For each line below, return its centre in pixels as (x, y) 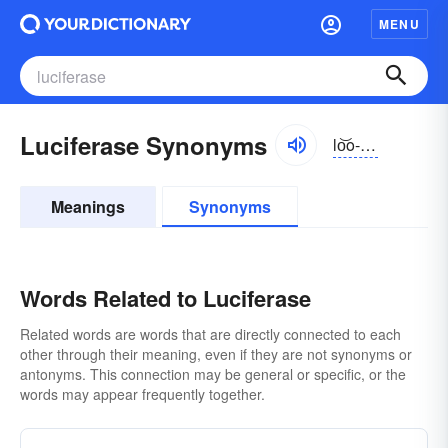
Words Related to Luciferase (165, 298)
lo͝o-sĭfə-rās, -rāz (368, 144)
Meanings (88, 206)
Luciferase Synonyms (143, 145)
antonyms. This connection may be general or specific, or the (213, 374)
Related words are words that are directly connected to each (210, 334)
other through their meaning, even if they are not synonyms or (216, 354)
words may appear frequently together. (142, 394)
